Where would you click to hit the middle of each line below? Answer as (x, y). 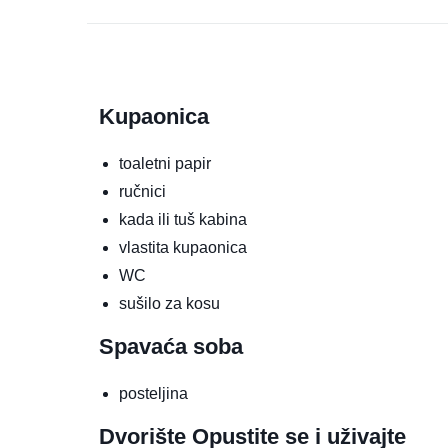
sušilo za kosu (169, 304)
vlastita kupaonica (183, 248)
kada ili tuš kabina (183, 220)
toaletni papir (165, 164)
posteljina (153, 394)
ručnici (142, 192)
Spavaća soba (171, 347)
